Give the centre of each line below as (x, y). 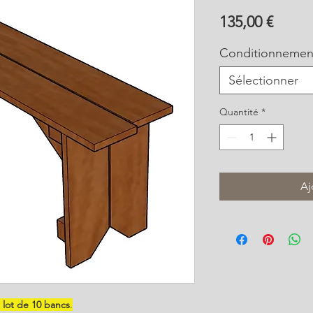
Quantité (239, 112)
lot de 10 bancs (36, 305)
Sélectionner (263, 81)
